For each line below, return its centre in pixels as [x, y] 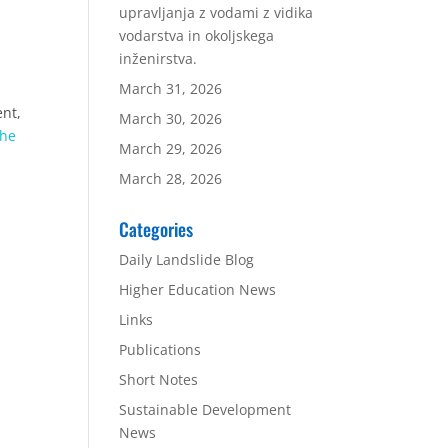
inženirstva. [158, 58]
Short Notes [159, 379]
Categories [156, 229]
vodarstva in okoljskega [197, 35]
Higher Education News [198, 289]
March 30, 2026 [171, 118]
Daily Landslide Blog [187, 259]
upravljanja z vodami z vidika [216, 12]
